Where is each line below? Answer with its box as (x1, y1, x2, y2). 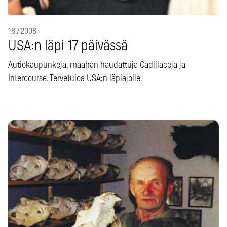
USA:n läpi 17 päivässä (8, 39, 128, 54)
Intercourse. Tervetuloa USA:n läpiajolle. (8, 74, 142, 84)
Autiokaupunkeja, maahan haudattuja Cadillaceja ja (8, 61, 185, 70)
